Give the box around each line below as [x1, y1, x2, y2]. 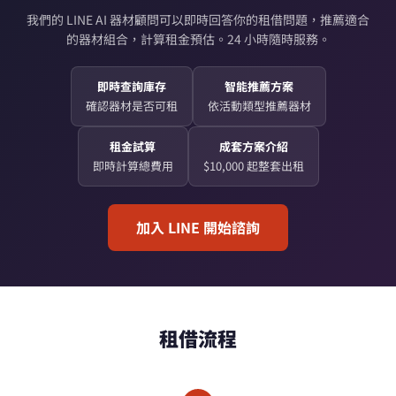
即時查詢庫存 [96, 78, 166, 95]
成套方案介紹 [218, 138, 288, 155]
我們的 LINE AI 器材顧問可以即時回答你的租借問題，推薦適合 [27, 11, 369, 28]
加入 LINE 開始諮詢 [136, 217, 260, 238]
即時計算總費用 [92, 157, 173, 174]
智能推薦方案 [225, 78, 293, 95]
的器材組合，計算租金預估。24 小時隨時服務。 [65, 30, 331, 48]
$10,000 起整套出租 [202, 157, 304, 174]
